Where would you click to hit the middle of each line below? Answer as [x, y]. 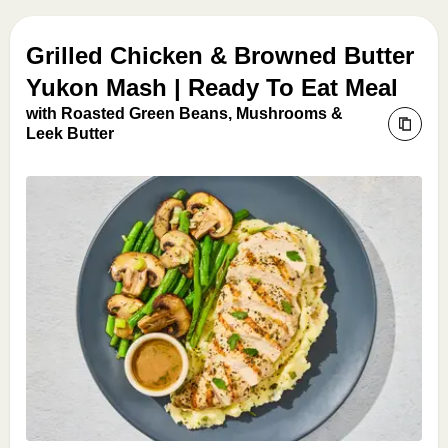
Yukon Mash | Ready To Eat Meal [212, 87]
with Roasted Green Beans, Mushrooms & [184, 113]
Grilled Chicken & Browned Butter [220, 55]
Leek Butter [70, 133]
